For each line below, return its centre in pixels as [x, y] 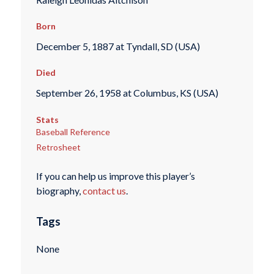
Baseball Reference [73, 131]
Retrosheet [58, 147]
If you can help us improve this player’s [115, 176]
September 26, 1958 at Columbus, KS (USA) [127, 92]
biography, [59, 191]
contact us [104, 191]
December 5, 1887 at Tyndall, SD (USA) [118, 46]
